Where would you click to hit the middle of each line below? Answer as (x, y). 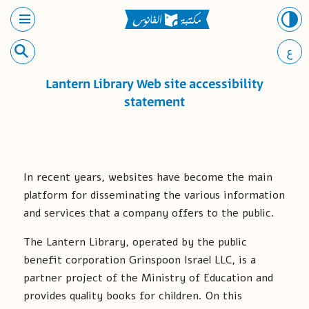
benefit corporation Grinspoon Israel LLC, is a (140, 260)
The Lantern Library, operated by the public (135, 242)
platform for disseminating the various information (154, 195)
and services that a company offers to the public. (149, 213)
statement (154, 103)
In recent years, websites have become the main (148, 177)
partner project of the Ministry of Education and (148, 278)
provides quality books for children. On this (133, 296)
